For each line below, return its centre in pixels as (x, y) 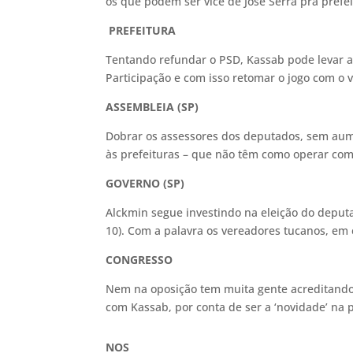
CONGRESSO (139, 260)
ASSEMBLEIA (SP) (152, 107)
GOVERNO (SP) (145, 183)
